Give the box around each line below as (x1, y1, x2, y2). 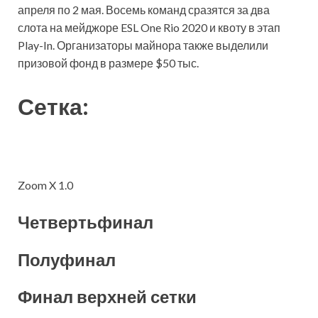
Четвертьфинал (18, 212, 153, 233)
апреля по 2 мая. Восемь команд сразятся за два (18, 2, 270, 16)
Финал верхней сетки (18, 286, 197, 307)
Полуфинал (18, 248, 116, 270)
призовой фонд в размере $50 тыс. (18, 55, 199, 70)
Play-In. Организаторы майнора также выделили (18, 38, 268, 52)
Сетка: (18, 92, 89, 121)
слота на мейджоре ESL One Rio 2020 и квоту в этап (18, 20, 280, 34)
